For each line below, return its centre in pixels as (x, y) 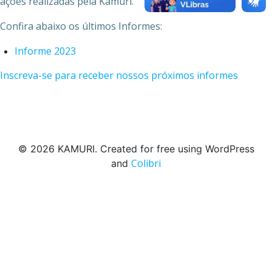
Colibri (146, 163)
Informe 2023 (45, 51)
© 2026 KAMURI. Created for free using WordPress (136, 149)
